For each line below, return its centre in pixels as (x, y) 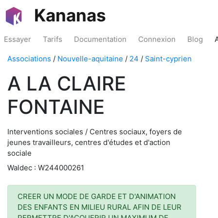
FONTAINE (56, 107)
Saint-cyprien (168, 59)
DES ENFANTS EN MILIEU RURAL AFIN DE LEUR (100, 207)
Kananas (70, 15)
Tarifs (53, 39)
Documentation (100, 39)
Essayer (18, 39)
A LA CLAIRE (67, 83)
